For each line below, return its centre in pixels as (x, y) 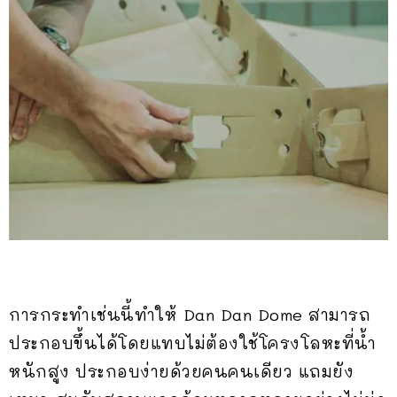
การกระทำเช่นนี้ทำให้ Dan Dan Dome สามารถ (190, 314)
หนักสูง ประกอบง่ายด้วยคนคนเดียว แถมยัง (181, 371)
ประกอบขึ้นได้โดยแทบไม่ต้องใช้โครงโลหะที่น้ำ (193, 343)
